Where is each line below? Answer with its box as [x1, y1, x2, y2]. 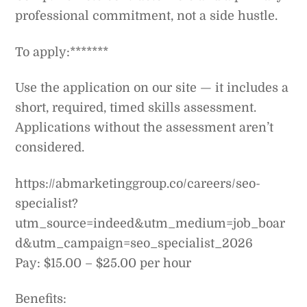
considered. [15, 140, 85, 155]
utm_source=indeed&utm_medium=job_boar [15, 216, 286, 230]
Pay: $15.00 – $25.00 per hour [15, 256, 192, 270]
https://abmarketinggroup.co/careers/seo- [15, 176, 261, 191]
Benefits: [15, 291, 67, 306]
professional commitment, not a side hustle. [15, 9, 278, 23]
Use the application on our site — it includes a [15, 81, 289, 95]
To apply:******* [15, 45, 109, 59]
